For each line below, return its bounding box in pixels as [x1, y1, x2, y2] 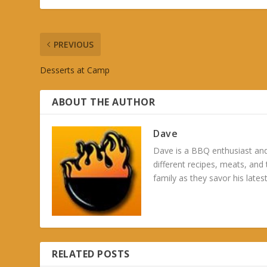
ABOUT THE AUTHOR [52, 95, 156, 109]
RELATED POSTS [52, 247, 130, 261]
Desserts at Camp [40, 64, 110, 76]
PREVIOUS [54, 39, 94, 51]
